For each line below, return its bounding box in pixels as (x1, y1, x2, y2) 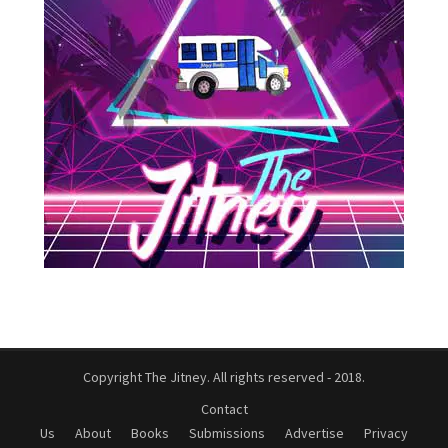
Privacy (364, 423, 408, 442)
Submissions (189, 423, 265, 442)
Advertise (285, 423, 344, 442)
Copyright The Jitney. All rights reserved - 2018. (83, 367, 365, 386)
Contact (200, 399, 248, 418)
